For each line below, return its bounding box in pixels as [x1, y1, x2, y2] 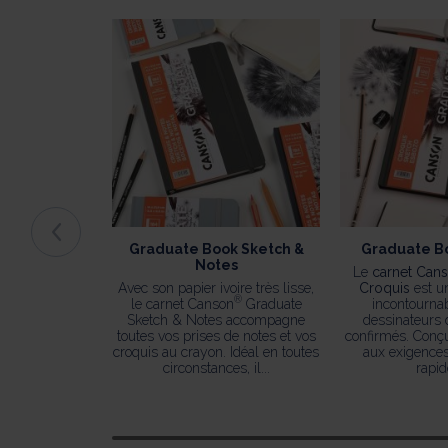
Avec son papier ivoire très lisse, [118, 279, 314, 296]
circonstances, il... [162, 359, 270, 376]
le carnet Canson [130, 295, 234, 312]
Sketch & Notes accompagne [127, 311, 305, 328]
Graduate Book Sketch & [128, 240, 304, 257]
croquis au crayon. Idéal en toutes [113, 343, 319, 360]
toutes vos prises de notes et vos [116, 327, 316, 344]
